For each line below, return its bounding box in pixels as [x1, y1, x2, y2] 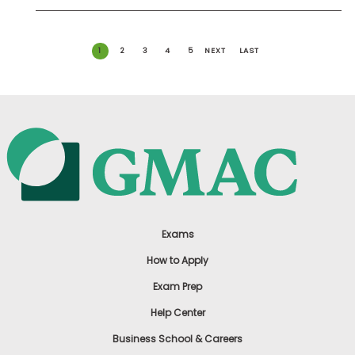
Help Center [150, 305, 205, 319]
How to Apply [147, 253, 208, 267]
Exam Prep [153, 279, 202, 293]
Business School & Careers [113, 331, 242, 345]
